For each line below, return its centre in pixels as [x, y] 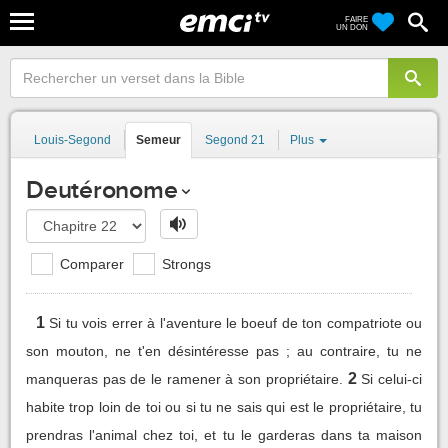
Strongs [184, 263]
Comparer [90, 263]
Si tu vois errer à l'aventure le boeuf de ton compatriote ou [236, 322]
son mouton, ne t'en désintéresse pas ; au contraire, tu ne [224, 350]
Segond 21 [235, 140]
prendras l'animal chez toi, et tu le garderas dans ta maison [224, 434]
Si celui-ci [392, 378]
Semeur [158, 140]
